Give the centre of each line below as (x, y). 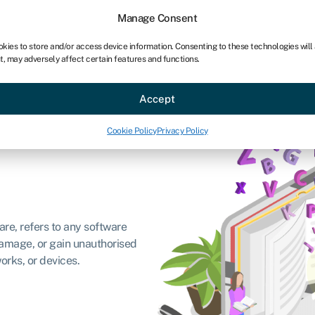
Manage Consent (157, 18)
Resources (123, 80)
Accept (157, 98)
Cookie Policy (132, 131)
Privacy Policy (182, 131)
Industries (52, 80)
